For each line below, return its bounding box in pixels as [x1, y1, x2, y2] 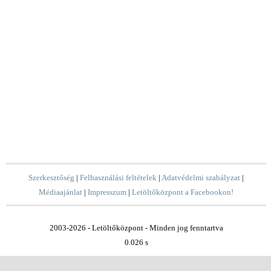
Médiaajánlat [39, 188, 83, 197]
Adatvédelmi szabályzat [162, 173, 241, 182]
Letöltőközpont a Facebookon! [132, 188, 234, 197]
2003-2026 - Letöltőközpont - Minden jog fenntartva [49, 223, 223, 232]
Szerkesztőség [28, 173, 75, 182]
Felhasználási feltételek [80, 173, 157, 182]
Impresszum [88, 188, 127, 197]
